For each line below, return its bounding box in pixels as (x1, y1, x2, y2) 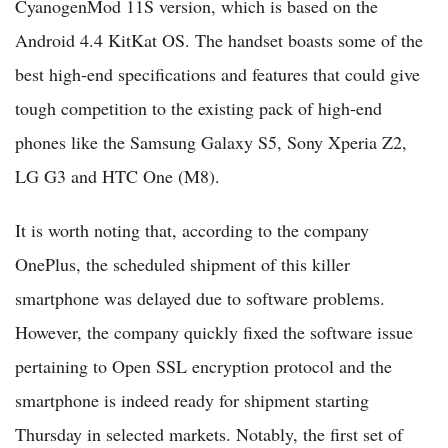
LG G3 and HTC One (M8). (15, 164, 220, 188)
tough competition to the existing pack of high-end (15, 96, 382, 120)
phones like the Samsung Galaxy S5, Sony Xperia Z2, (15, 130, 407, 154)
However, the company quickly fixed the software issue (15, 320, 413, 344)
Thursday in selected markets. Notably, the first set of (15, 422, 403, 446)
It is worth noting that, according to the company (15, 218, 369, 242)
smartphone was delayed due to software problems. (15, 286, 385, 310)
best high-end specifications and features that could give (15, 62, 420, 86)
